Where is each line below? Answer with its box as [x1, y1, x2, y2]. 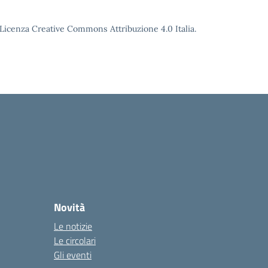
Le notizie [54, 219, 92, 233]
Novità [54, 199, 85, 215]
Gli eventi [54, 248, 92, 262]
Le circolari [54, 233, 96, 248]
